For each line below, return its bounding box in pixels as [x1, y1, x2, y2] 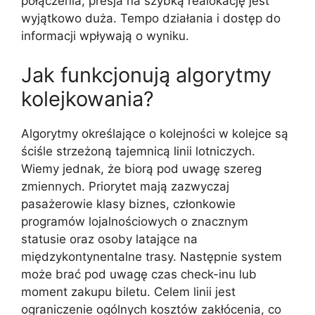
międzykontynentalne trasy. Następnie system [21, 249, 282, 264]
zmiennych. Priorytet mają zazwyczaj [21, 179, 229, 193]
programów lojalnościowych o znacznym [21, 214, 248, 229]
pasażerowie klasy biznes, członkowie [21, 196, 236, 211]
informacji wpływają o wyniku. [21, 29, 189, 43]
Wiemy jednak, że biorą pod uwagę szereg [21, 161, 262, 176]
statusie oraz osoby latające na [21, 231, 198, 246]
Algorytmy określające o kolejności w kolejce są [21, 126, 288, 141]
